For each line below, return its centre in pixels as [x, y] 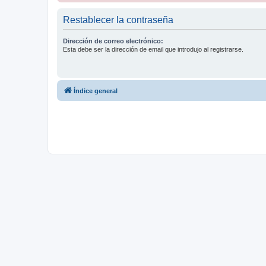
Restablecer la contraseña [118, 20]
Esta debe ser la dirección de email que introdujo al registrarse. [153, 50]
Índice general [96, 91]
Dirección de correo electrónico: [113, 41]
